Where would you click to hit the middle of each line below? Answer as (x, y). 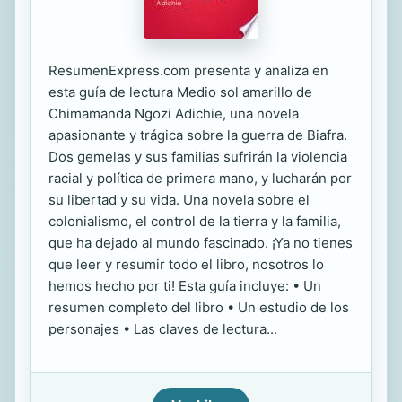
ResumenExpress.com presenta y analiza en (188, 70)
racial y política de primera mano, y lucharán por (200, 178)
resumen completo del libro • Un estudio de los (199, 307)
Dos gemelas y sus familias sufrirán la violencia (198, 157)
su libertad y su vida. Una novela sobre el (179, 200)
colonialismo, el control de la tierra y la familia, (195, 221)
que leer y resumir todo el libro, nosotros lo (186, 264)
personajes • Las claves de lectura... (163, 329)
